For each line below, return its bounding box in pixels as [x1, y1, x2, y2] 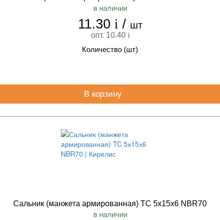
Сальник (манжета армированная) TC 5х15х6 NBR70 [13, 199, 207, 208]
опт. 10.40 [90, 31, 128, 39]
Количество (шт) [82, 45, 138, 54]
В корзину [83, 89, 124, 99]
